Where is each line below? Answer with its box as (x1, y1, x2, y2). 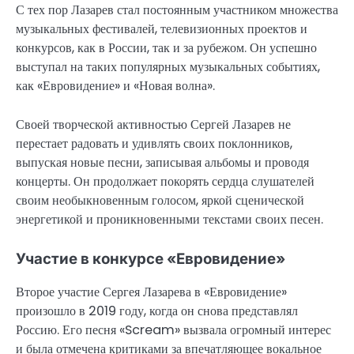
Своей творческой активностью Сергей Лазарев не (16, 115, 291, 134)
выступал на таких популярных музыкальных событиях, (16, 58, 320, 77)
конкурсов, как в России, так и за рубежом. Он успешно (16, 39, 317, 58)
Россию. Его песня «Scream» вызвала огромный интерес (16, 320, 331, 339)
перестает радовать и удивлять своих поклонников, (16, 134, 292, 153)
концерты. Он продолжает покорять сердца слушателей (16, 171, 314, 190)
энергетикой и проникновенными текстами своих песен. (16, 209, 323, 228)
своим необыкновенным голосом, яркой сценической (16, 190, 304, 209)
